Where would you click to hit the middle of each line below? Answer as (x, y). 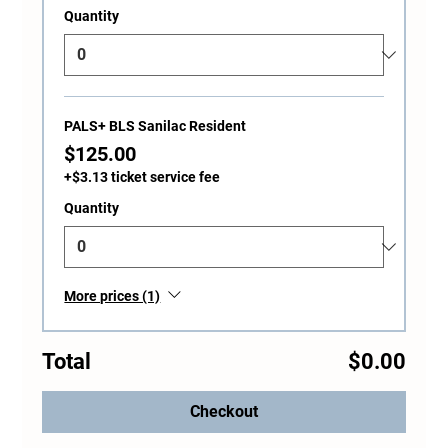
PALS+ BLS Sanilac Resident (155, 125)
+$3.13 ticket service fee (142, 176)
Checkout (224, 411)
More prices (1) (112, 295)
